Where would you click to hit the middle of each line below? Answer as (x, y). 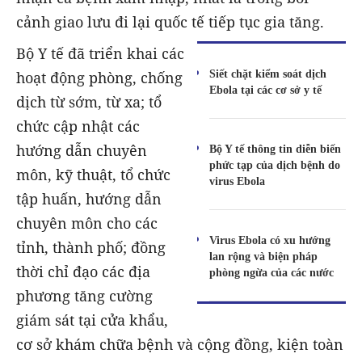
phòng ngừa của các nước (272, 272)
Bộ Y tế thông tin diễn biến (276, 148)
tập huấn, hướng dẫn (89, 198)
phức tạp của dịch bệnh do (275, 164)
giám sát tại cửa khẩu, (92, 320)
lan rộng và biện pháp (264, 256)
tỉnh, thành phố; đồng (91, 247)
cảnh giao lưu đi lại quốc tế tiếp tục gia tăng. (170, 22)
